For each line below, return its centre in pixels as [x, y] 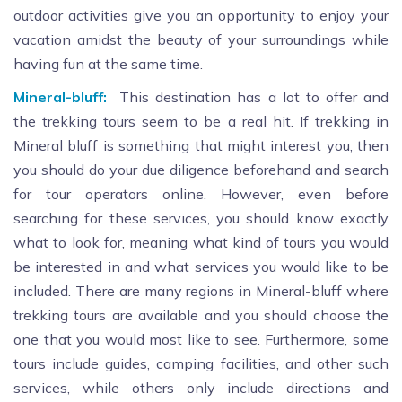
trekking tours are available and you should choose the [201, 315]
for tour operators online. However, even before [201, 194]
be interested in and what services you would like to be [201, 267]
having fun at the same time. [108, 64]
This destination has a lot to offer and [254, 97]
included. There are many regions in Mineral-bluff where [201, 291]
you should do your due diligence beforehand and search [201, 170]
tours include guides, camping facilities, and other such [201, 364]
